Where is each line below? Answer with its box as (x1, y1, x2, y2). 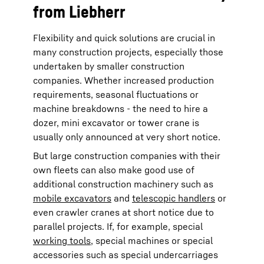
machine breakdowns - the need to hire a (33, 102, 208, 114)
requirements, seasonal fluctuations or (33, 88, 199, 100)
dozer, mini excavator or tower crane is (33, 116, 199, 128)
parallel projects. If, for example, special (33, 220, 203, 232)
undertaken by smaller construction (33, 60, 184, 72)
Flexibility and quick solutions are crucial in (33, 31, 215, 44)
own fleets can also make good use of (33, 163, 194, 176)
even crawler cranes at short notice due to (33, 206, 214, 218)
